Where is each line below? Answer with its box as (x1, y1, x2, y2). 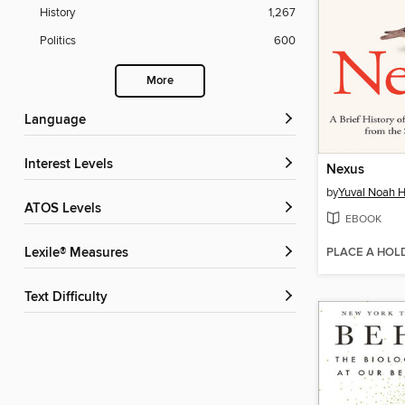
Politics (40, 33, 76, 49)
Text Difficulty (31, 289, 108, 306)
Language (32, 112, 86, 129)
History (40, 5, 75, 21)
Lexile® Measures (32, 245, 128, 262)
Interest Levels (28, 156, 113, 174)
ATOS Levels (33, 201, 101, 218)
